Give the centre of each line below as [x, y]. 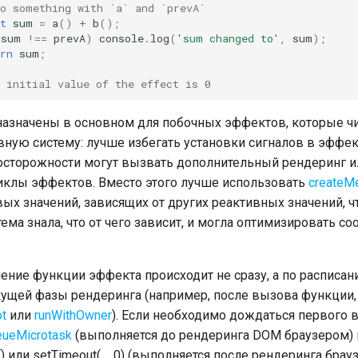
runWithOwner [73, 315]
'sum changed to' [228, 38]
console [121, 38]
